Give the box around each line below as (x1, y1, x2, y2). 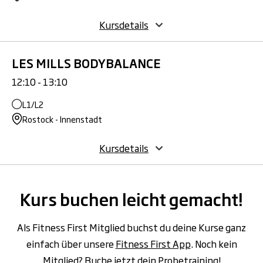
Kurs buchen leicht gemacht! (20, 187, 243, 211)
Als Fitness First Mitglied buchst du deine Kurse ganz (17, 220, 246, 235)
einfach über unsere (26, 237, 116, 251)
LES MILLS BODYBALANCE (12, 54, 161, 72)
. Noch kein (190, 237, 237, 251)
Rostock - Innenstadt (22, 113, 102, 126)
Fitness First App (115, 237, 191, 251)
